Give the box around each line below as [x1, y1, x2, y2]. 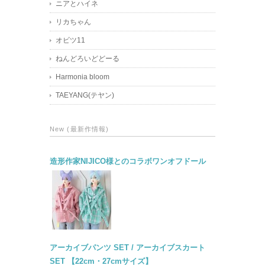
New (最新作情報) [50, 125, 109, 133]
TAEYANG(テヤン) [56, 91, 114, 100]
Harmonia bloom [56, 73, 109, 82]
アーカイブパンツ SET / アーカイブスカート [50, 244, 205, 253]
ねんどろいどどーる [56, 54, 119, 63]
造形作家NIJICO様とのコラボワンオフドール [50, 157, 206, 166]
